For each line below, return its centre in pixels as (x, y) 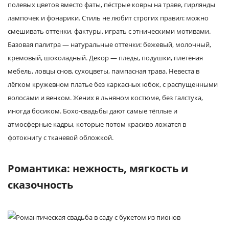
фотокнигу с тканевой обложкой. (61, 138)
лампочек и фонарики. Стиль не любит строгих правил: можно (108, 18)
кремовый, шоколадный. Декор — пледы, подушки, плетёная (105, 58)
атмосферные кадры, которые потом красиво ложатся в (97, 124)
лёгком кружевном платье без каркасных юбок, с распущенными (113, 84)
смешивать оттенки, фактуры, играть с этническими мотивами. (109, 31)
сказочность (40, 185)
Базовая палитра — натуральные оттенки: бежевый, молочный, (109, 44)
